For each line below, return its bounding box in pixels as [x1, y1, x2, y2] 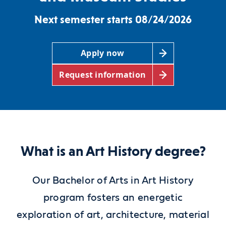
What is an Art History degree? [20, 142, 206, 159]
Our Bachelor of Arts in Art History [32, 175, 194, 186]
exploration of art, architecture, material [17, 209, 209, 220]
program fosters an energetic [43, 192, 183, 203]
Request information [59, 69, 146, 81]
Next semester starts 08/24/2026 [34, 13, 192, 26]
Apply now [81, 47, 125, 59]
